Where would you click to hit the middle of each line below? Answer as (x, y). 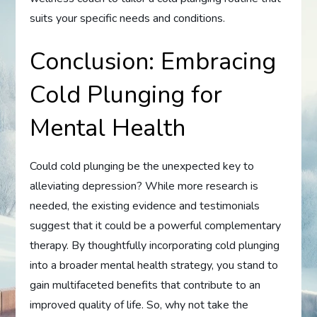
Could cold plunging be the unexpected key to (142, 166)
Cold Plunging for (126, 94)
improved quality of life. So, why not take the (139, 305)
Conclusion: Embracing (153, 61)
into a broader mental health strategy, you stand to (154, 265)
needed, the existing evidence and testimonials (145, 206)
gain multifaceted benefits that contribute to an (145, 285)
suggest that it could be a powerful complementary (156, 225)
